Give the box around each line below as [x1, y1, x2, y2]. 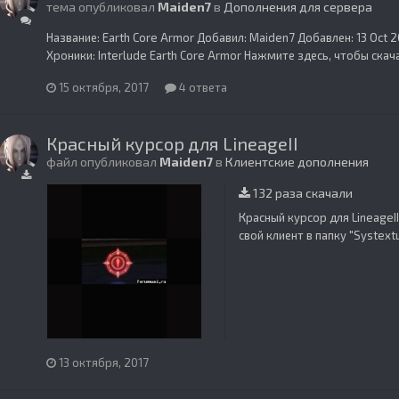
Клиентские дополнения [225, 154, 369, 170]
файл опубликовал [46, 154, 159, 170]
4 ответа [176, 80, 227, 95]
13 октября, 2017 [59, 354, 149, 370]
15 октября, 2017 [59, 80, 149, 95]
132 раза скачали [250, 185, 353, 201]
